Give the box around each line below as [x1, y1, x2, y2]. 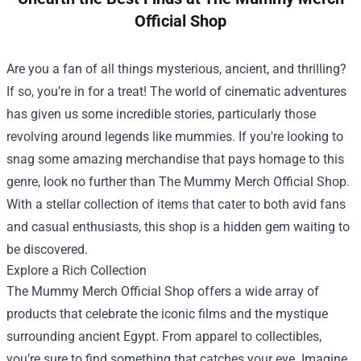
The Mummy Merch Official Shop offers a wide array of [6, 283, 319, 299]
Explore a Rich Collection [6, 262, 147, 278]
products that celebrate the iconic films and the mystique [6, 305, 328, 322]
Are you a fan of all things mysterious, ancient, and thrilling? [6, 60, 346, 77]
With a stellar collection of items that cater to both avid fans [6, 196, 346, 212]
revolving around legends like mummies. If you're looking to [6, 128, 343, 144]
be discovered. [6, 241, 88, 257]
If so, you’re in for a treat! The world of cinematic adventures [6, 83, 346, 99]
